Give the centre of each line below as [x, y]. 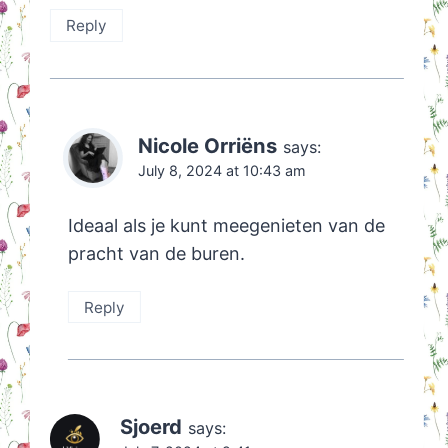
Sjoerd [150, 427]
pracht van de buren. [156, 254]
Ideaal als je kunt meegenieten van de [226, 226]
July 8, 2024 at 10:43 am [221, 170]
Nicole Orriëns [207, 145]
